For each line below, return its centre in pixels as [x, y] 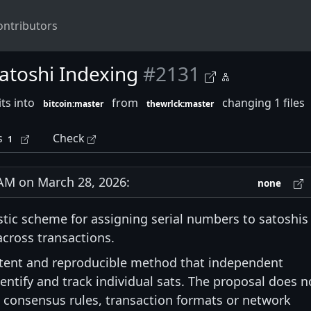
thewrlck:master [180, 104]
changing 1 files [263, 103]
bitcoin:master [74, 104]
